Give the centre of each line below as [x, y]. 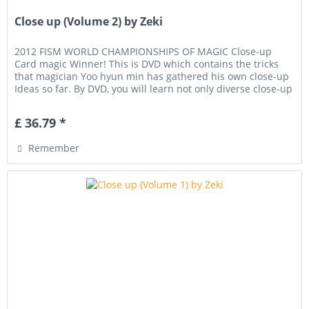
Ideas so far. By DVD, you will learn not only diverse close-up [154, 89]
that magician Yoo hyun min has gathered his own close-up [152, 77]
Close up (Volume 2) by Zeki [89, 22]
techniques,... [46, 101]
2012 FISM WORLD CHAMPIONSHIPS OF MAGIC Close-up [143, 52]
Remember [54, 148]
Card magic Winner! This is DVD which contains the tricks [147, 64]
